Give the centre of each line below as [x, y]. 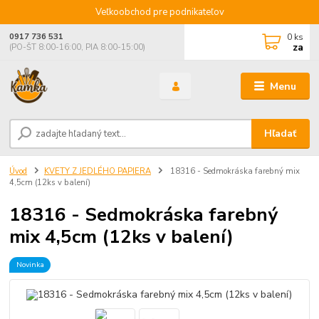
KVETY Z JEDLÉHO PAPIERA [98, 171]
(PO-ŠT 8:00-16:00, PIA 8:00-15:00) [78, 47]
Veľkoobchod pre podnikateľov [159, 12]
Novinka [30, 264]
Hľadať [281, 133]
